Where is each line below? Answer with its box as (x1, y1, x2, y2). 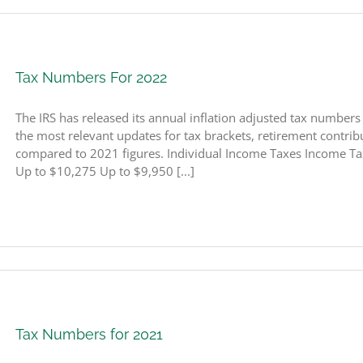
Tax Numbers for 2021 (15, 326, 163, 343)
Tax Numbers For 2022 (15, 69, 167, 86)
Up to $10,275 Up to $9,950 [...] (15, 163, 194, 179)
